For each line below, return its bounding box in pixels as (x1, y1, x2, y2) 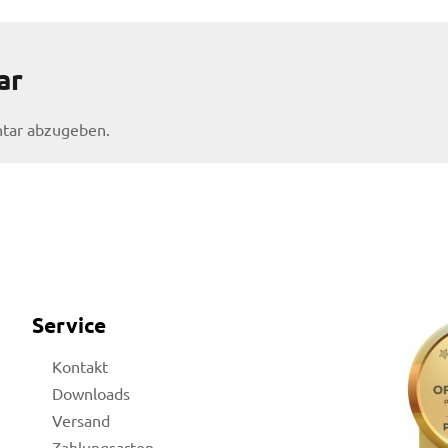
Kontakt (52, 355, 109, 376)
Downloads (52, 382, 131, 403)
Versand (52, 409, 111, 430)
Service (32, 311, 107, 339)
